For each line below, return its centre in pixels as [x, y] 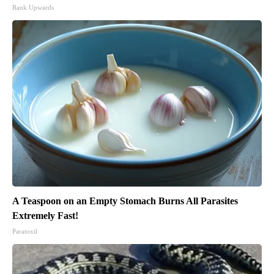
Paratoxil [25, 231]
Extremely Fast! [45, 215]
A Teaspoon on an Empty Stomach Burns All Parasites [125, 201]
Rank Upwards [33, 7]
